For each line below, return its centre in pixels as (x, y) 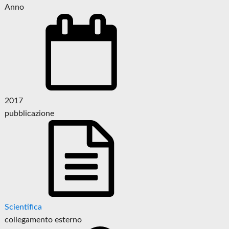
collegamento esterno (43, 220)
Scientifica (24, 207)
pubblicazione (30, 114)
